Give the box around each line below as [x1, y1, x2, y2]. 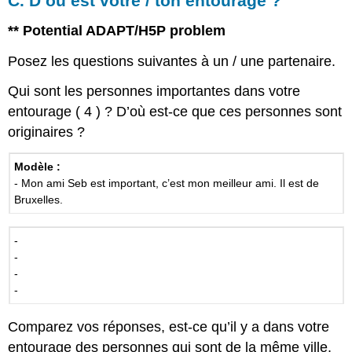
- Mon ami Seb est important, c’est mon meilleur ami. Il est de [14, 176, 320, 189]
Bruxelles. [14, 192, 64, 206]
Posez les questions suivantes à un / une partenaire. [8, 53, 336, 69]
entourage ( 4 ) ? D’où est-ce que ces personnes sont [8, 104, 343, 120]
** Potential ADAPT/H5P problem [8, 22, 226, 38]
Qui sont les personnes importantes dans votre [8, 83, 301, 100]
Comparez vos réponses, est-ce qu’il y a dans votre [8, 319, 330, 335]
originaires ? [8, 124, 86, 141]
